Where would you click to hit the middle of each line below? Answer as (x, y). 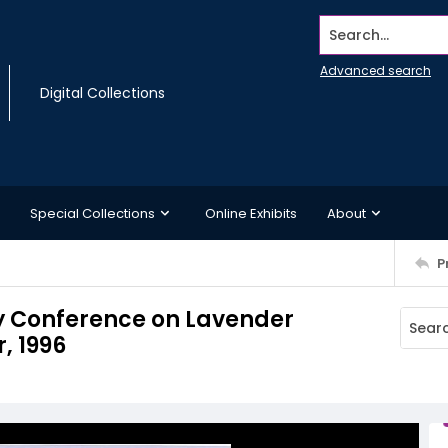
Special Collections (92, 213)
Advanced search (375, 70)
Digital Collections (102, 93)
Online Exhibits (251, 213)
